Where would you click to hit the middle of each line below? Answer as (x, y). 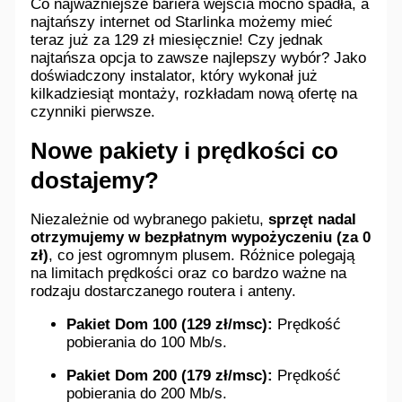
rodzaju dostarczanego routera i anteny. (164, 291)
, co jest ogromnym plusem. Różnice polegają (202, 255)
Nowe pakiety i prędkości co (185, 150)
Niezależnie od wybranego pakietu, (150, 219)
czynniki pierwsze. (93, 111)
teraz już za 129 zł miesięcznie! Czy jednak (177, 39)
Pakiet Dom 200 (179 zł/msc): (170, 375)
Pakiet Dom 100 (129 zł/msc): (170, 324)
